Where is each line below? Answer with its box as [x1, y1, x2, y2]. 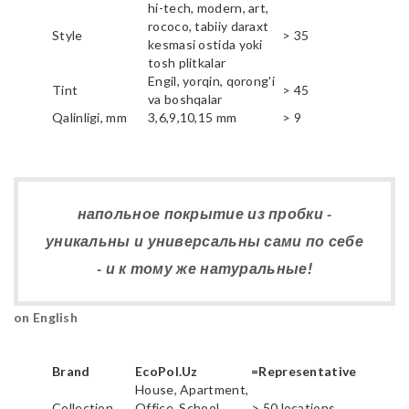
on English [14, 309, 78, 326]
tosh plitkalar [148, 54, 226, 70]
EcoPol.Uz [135, 363, 198, 380]
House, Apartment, [135, 382, 249, 398]
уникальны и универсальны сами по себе [45, 233, 364, 249]
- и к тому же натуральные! [97, 260, 312, 277]
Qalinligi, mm [52, 109, 127, 125]
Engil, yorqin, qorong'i [148, 72, 275, 89]
